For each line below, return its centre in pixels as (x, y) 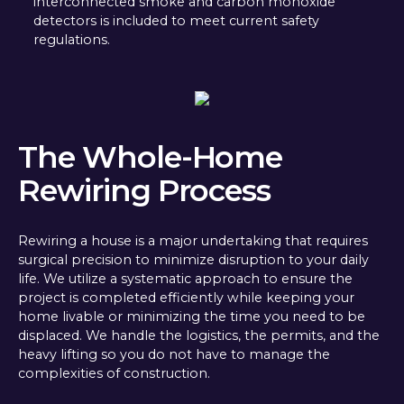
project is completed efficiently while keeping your (186, 298)
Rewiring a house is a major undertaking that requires (193, 241)
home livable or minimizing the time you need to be (191, 317)
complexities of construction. (114, 374)
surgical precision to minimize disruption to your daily (193, 260)
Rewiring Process (144, 189)
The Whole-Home (150, 156)
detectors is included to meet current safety (176, 20)
